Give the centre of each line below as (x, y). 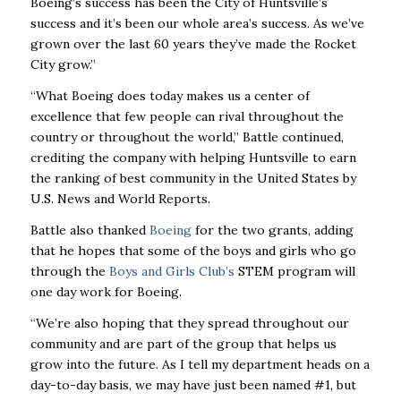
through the (69, 271)
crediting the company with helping (137, 157)
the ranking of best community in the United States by (193, 178)
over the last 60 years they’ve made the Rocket (214, 44)
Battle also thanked (90, 230)
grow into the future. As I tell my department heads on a (200, 364)
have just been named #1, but (269, 384)
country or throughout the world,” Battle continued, (187, 137)
